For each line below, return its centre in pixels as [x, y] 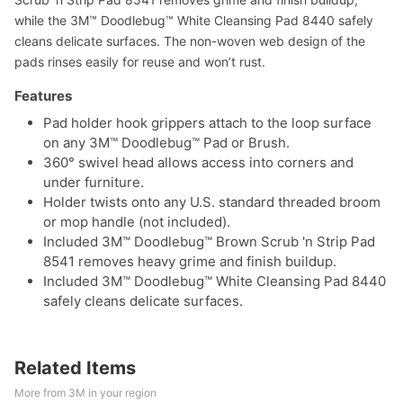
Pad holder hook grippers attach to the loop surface [207, 123]
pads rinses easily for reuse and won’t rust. [140, 62]
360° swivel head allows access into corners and [198, 162]
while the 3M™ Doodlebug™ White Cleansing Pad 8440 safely [194, 20]
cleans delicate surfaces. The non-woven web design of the [190, 41]
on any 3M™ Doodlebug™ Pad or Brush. [166, 143]
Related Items [75, 368]
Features [43, 96]
